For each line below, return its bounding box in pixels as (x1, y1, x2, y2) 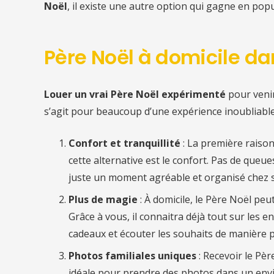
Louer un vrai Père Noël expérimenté (44, 87, 226, 101)
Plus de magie (68, 192, 138, 206)
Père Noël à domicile (44, 43, 245, 71)
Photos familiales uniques (68, 248, 196, 262)
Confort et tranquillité (68, 136, 180, 150)
